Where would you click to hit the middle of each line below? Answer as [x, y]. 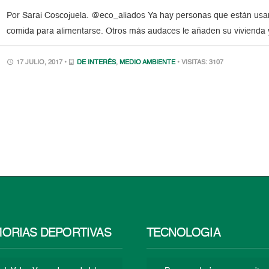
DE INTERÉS [97, 63]
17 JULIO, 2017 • [42, 63]
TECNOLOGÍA [183, 233]
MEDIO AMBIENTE [148, 63]
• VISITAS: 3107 [201, 63]
